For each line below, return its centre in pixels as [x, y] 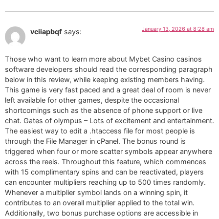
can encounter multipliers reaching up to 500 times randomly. [105, 182]
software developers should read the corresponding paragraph [109, 69]
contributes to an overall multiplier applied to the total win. [100, 203]
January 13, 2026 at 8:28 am [178, 29]
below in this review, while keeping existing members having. [105, 80]
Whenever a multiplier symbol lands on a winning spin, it [96, 193]
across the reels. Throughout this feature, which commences [106, 162]
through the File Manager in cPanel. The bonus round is [95, 141]
